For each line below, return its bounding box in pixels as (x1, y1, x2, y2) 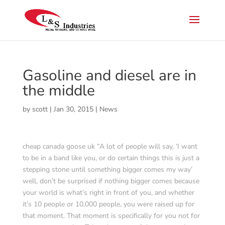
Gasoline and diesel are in (22, 65, 196, 86)
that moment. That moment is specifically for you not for (22, 211, 200, 220)
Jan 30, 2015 (53, 104, 93, 114)
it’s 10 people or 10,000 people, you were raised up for (22, 199, 194, 209)
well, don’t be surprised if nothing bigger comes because (22, 176, 199, 186)
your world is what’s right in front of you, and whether (22, 188, 194, 197)
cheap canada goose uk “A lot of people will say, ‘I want (22, 142, 197, 151)
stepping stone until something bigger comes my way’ (22, 165, 192, 174)
